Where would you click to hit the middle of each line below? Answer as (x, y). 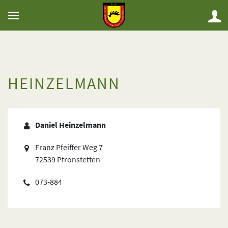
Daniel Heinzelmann (71, 125)
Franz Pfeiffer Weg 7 (69, 147)
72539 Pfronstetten (68, 159)
